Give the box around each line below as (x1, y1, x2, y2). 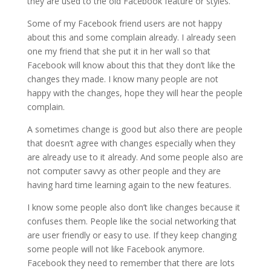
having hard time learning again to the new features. (27, 179, 231, 191)
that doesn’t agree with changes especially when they (27, 137, 235, 149)
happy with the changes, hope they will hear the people (27, 87, 243, 99)
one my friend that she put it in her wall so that (27, 45, 211, 57)
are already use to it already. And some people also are (27, 151, 243, 163)
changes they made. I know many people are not (27, 73, 218, 85)
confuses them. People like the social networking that (27, 215, 237, 227)
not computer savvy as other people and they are (27, 165, 221, 177)
